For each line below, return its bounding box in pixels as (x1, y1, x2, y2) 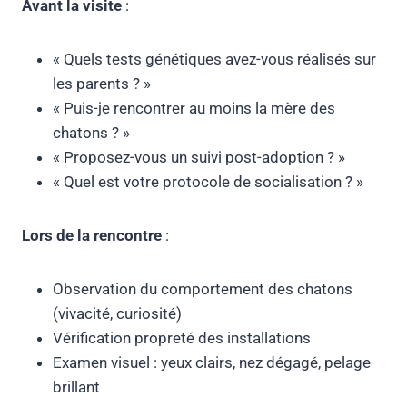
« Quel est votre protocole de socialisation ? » (53, 173, 363, 192)
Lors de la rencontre (22, 226, 162, 245)
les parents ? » (53, 74, 151, 94)
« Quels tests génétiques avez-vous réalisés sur (53, 50, 376, 69)
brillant (53, 378, 100, 397)
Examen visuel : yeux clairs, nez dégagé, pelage (53, 353, 371, 372)
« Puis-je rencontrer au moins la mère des (53, 99, 335, 118)
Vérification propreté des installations (53, 329, 311, 348)
